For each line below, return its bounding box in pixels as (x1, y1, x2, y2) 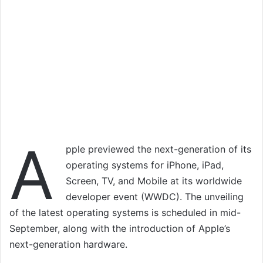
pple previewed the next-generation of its (66, 143, 251, 156)
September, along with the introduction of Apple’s (9, 222, 230, 235)
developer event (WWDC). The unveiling (66, 191, 244, 203)
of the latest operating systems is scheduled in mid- (9, 207, 241, 219)
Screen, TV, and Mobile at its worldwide (66, 175, 242, 187)
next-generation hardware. (9, 238, 127, 251)
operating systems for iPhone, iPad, (66, 159, 224, 171)
